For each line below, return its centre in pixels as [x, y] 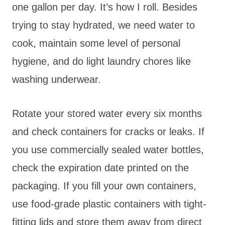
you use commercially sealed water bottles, [108, 149]
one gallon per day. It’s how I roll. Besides [105, 7]
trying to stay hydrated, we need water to [103, 25]
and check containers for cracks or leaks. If [108, 131]
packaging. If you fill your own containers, [104, 186]
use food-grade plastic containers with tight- [109, 204]
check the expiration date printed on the [100, 167]
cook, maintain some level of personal [96, 43]
